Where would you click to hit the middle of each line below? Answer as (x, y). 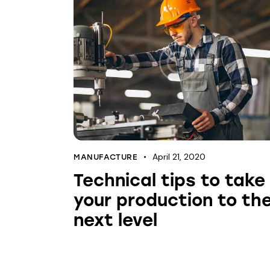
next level (115, 220)
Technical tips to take (169, 180)
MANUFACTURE (106, 157)
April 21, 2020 (179, 156)
